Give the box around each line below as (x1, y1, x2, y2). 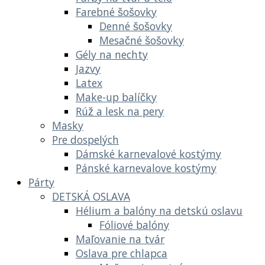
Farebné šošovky (76, 4, 157, 19)
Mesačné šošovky (99, 33, 184, 47)
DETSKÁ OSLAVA (52, 189, 130, 203)
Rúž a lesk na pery (76, 104, 164, 118)
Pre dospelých (52, 132, 119, 147)
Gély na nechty (76, 47, 148, 62)
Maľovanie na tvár (76, 231, 164, 246)
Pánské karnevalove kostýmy (76, 160, 216, 175)
